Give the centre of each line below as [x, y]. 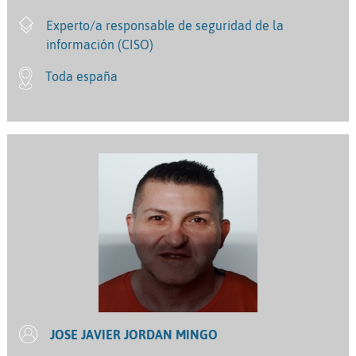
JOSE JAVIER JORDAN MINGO [133, 334]
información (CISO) [99, 44]
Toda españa [82, 76]
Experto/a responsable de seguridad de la [164, 25]
